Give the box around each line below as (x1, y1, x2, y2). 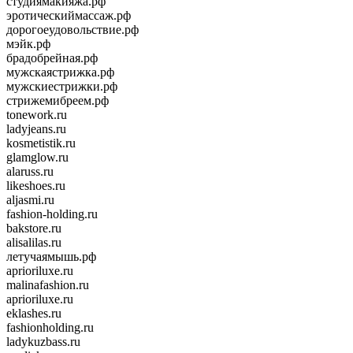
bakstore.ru (6, 221, 61, 235)
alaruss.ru (6, 164, 54, 178)
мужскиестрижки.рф (6, 79, 117, 93)
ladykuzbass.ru (6, 334, 80, 348)
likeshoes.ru (6, 178, 65, 192)
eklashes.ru (6, 306, 61, 320)
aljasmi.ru (6, 192, 54, 206)
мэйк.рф (6, 36, 50, 50)
